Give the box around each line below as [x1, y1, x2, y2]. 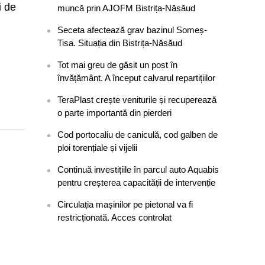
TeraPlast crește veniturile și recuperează [57, 95, 217, 105]
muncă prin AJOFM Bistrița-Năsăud [57, 3, 196, 13]
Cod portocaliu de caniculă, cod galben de [57, 130, 218, 140]
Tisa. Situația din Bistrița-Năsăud [57, 38, 183, 48]
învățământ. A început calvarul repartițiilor [57, 73, 216, 83]
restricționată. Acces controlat [57, 212, 172, 222]
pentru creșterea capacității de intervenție [57, 177, 216, 188]
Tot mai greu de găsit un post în [57, 60, 178, 70]
